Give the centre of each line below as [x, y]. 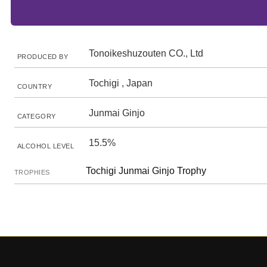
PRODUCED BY [43, 56]
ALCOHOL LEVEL [46, 146]
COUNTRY [35, 86]
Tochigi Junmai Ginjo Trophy [146, 170]
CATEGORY [37, 116]
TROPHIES [32, 172]
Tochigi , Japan [121, 83]
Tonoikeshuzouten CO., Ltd [146, 53]
